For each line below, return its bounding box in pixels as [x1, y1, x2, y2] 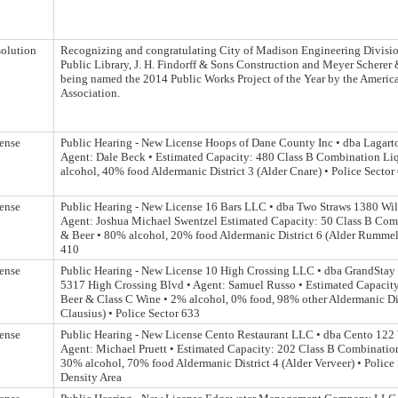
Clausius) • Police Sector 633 [60, 306, 200, 320]
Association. [60, 86, 120, 99]
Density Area [60, 370, 122, 384]
